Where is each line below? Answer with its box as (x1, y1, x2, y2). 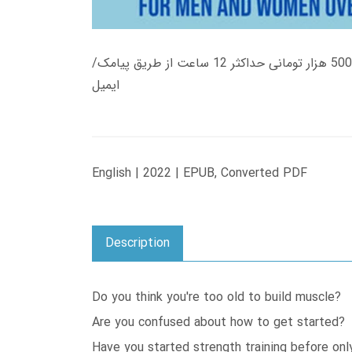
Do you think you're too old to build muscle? (92, 288, 341, 308)
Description (105, 233, 170, 254)
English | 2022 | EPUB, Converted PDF (92, 163, 307, 184)
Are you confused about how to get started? (92, 313, 345, 333)
